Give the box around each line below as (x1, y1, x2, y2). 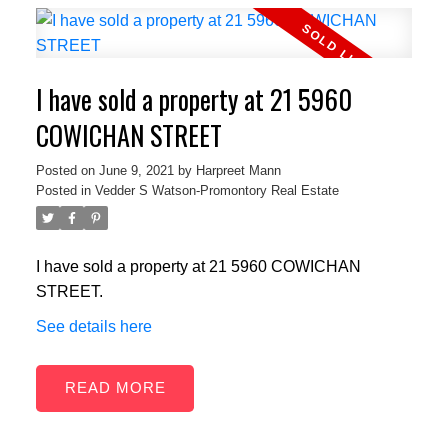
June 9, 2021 (98, 162, 174, 178)
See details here (35, 317, 152, 335)
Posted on (35, 162, 99, 178)
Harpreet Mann (195, 162, 281, 178)
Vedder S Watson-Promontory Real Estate (94, 182, 339, 198)
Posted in (35, 182, 91, 198)
